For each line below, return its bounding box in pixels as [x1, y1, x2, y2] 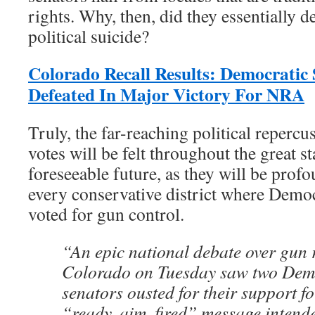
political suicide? [28, 24, 149, 49]
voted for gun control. [28, 202, 184, 226]
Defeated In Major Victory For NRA [28, 81, 304, 108]
